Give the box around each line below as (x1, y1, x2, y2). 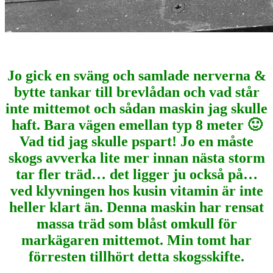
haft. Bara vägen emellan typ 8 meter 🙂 (11, 117, 262, 133)
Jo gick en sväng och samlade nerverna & (7, 68, 266, 84)
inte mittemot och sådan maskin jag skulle (5, 101, 268, 117)
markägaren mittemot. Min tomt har (21, 232, 252, 249)
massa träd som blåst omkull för (36, 216, 237, 232)
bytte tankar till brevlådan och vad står (13, 84, 260, 101)
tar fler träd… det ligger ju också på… (15, 166, 258, 183)
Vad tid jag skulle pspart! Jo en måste (19, 133, 253, 150)
